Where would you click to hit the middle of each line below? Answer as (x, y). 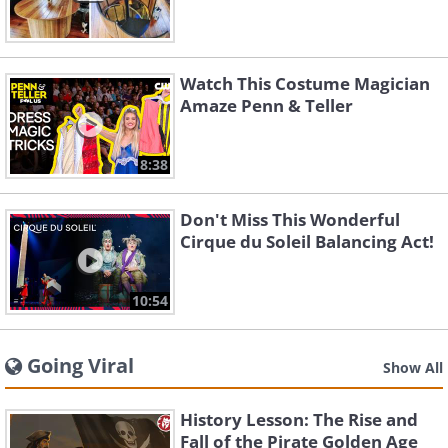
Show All (413, 367)
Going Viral (80, 365)
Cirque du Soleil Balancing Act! (307, 241)
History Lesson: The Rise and (299, 419)
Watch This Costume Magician (305, 83)
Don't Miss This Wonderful (290, 219)
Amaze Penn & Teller (266, 105)
